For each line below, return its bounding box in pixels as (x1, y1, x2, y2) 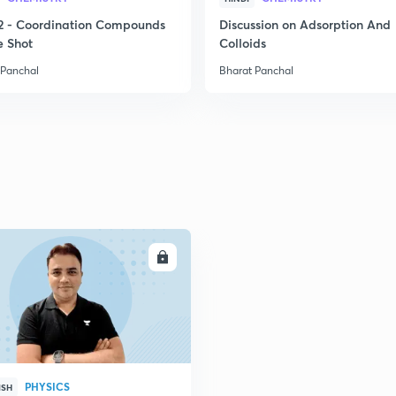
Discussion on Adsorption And (219, 16, 391, 33)
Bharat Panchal (219, 64, 293, 77)
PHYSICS (25, 379, 70, 393)
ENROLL (107, 250, 149, 264)
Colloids (219, 34, 266, 51)
